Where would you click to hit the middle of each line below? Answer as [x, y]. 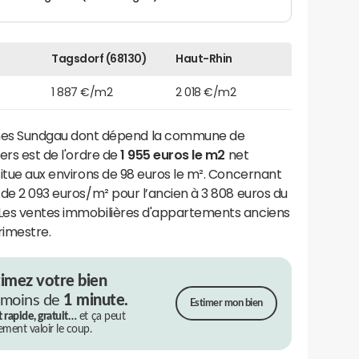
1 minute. [96, 300]
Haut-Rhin [204, 58]
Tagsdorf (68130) [99, 58]
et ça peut [101, 316]
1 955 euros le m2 [173, 154]
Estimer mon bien [226, 304]
